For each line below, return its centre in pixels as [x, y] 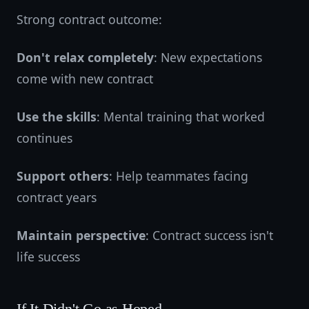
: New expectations [208, 57]
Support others [63, 176]
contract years [57, 197]
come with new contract [85, 79]
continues [44, 138]
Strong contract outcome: [89, 19]
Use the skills [57, 117]
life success [48, 257]
